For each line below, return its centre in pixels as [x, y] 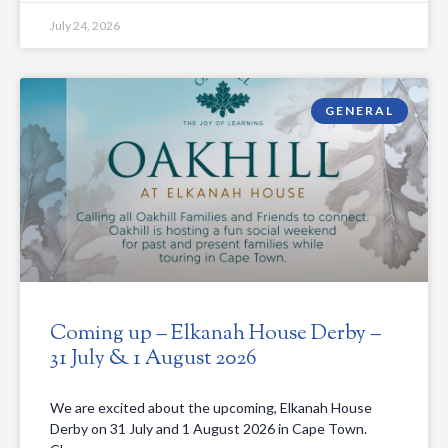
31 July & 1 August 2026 [153, 359]
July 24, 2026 [85, 26]
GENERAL [359, 111]
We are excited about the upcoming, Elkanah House [211, 408]
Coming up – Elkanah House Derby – [215, 334]
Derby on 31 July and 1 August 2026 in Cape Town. [208, 429]
